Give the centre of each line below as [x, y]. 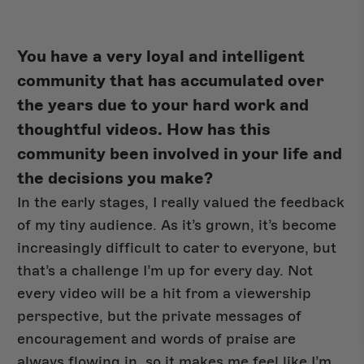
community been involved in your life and [180, 154]
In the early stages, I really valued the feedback [181, 203]
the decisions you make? [115, 179]
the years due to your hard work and [163, 106]
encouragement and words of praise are [157, 339]
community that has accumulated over [171, 81]
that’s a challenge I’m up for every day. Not [165, 271]
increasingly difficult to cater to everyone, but [177, 248]
